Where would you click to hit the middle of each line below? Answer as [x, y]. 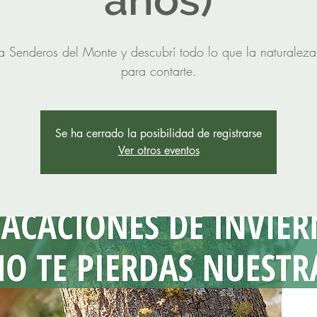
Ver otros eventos [158, 150]
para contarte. [158, 71]
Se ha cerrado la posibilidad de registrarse [158, 133]
